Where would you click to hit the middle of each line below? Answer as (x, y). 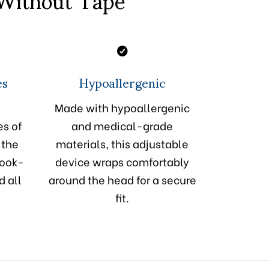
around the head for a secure (122, 180)
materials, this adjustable (122, 144)
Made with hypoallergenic (122, 107)
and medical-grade (122, 125)
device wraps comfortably (122, 162)
